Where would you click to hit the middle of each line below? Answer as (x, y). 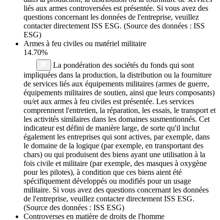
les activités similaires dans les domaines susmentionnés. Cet (117, 119)
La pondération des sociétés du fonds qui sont (123, 65)
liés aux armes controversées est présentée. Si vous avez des (116, 8)
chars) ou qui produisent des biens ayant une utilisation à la (114, 154)
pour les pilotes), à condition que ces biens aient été (103, 172)
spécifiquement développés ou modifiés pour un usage (107, 181)
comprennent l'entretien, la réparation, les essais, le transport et (120, 110)
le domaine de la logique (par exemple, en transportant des (113, 145)
